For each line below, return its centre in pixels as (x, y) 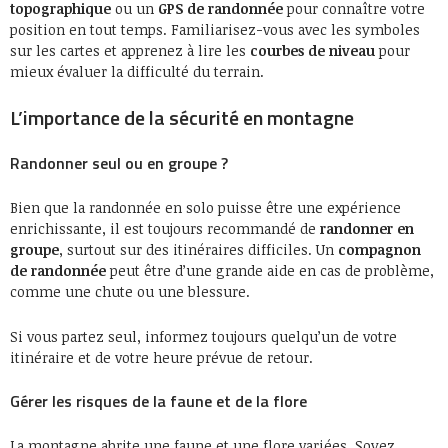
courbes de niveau (312, 50)
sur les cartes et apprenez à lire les (130, 50)
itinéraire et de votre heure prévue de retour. (161, 357)
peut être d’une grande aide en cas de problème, (270, 270)
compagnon (379, 249)
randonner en (367, 228)
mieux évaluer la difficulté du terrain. (137, 71)
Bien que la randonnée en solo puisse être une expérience (205, 207)
